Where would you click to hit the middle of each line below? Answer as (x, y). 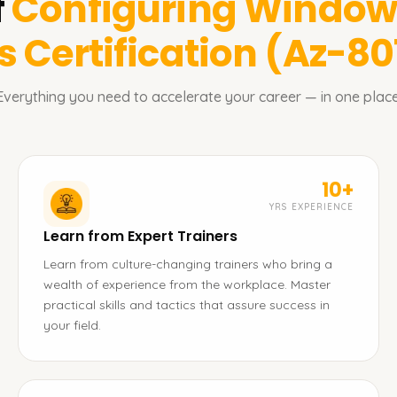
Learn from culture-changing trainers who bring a (188, 264)
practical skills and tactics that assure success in (187, 305)
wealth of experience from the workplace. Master (187, 284)
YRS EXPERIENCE (311, 207)
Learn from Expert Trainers (140, 236)
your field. (72, 325)
